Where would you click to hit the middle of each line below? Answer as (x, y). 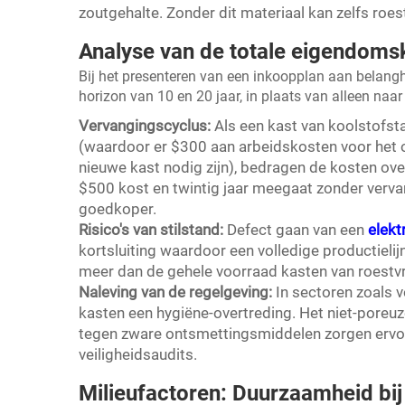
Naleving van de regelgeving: (177, 292)
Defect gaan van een (297, 230)
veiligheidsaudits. (138, 355)
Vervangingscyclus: (146, 126)
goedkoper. (118, 209)
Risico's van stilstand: (153, 230)
